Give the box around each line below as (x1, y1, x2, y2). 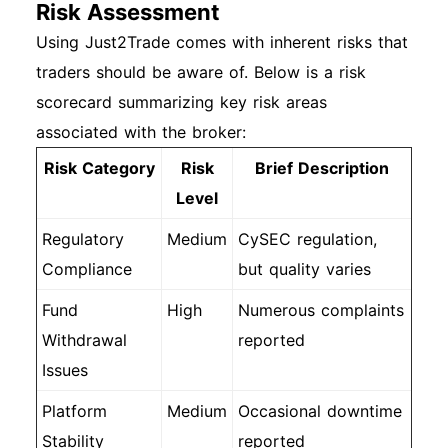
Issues (42, 360, 88, 380)
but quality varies (238, 259, 371, 279)
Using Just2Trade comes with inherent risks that (36, 32, 408, 52)
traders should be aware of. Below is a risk (36, 62, 366, 82)
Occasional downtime (238, 401, 402, 421)
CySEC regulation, (238, 229, 377, 249)
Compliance (42, 259, 132, 279)
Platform (42, 401, 107, 421)
